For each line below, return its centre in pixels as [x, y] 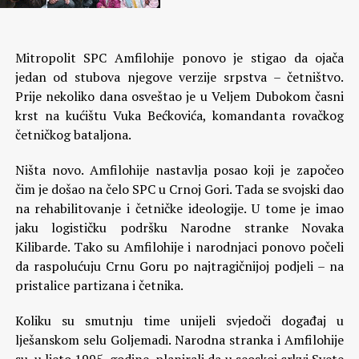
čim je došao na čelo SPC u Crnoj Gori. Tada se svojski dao [179, 189]
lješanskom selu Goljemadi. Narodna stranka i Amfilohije [179, 340]
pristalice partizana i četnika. [99, 285]
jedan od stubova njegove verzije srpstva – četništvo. [179, 77]
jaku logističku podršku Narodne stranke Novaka [179, 228]
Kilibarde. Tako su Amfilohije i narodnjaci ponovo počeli [179, 247]
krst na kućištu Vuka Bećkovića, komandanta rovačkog [179, 115]
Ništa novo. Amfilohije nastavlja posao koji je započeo [179, 170]
